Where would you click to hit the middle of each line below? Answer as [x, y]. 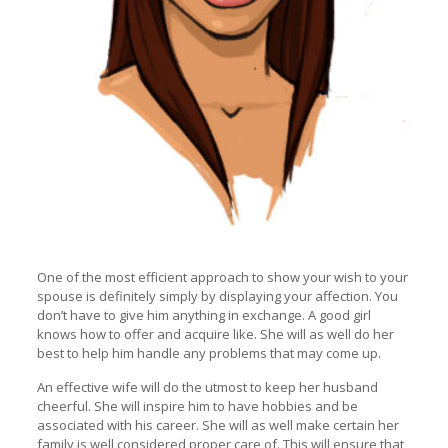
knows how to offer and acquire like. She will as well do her [215, 333]
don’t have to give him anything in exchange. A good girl [203, 314]
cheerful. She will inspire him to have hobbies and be [197, 405]
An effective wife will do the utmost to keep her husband [207, 386]
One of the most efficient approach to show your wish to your [222, 276]
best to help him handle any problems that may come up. [208, 352]
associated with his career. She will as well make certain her [217, 424]
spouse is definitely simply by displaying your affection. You [217, 295]
